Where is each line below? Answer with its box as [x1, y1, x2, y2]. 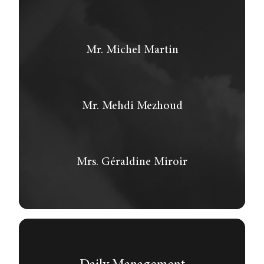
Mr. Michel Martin [85, 44, 179, 56]
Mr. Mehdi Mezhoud [81, 100, 183, 112]
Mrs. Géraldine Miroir [77, 156, 187, 168]
